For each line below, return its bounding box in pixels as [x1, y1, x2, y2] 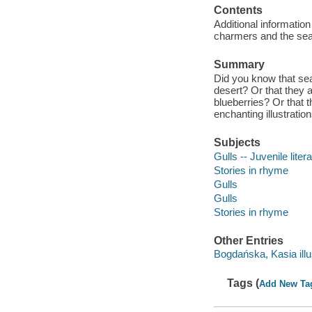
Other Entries [213, 234, 283, 247]
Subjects [213, 136, 260, 148]
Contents [213, 4, 263, 17]
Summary [213, 58, 265, 71]
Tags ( [227, 276, 260, 289]
